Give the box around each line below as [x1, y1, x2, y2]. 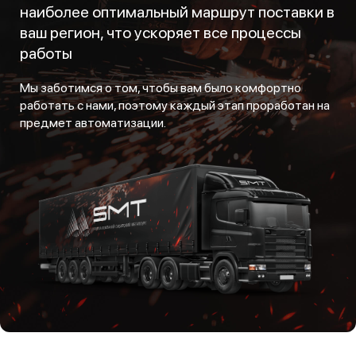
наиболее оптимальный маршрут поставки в [20, 2, 335, 21]
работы [20, 43, 72, 63]
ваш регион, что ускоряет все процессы [20, 22, 301, 42]
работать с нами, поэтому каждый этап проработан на [20, 97, 330, 113]
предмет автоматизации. [20, 114, 166, 130]
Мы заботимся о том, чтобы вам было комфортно [20, 79, 301, 95]
